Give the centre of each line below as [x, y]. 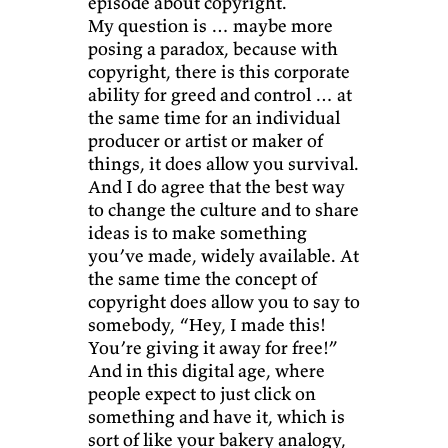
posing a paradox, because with [213, 49]
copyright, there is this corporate [219, 72]
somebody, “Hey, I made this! [207, 325]
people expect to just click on [202, 394]
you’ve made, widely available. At [223, 256]
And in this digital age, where [206, 371]
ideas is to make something [197, 233]
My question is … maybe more [210, 26]
